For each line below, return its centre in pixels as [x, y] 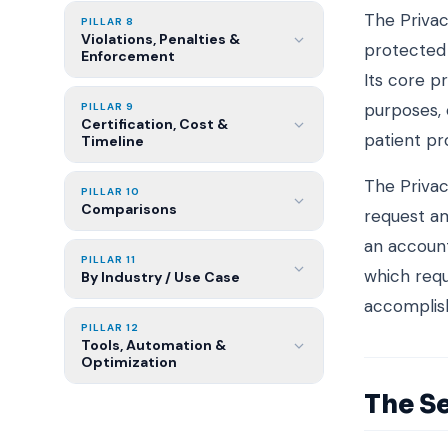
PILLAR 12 [110, 327]
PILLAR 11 [108, 259]
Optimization [129, 362]
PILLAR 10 [110, 191]
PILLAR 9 [107, 106]
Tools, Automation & [153, 345]
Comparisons [129, 209]
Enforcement [128, 56]
